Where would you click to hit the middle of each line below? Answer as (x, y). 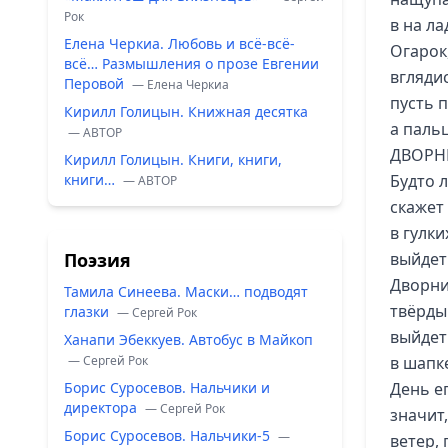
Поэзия (97, 260)
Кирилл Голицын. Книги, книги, (173, 159)
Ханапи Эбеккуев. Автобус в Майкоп (188, 339)
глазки (88, 311)
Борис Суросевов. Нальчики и (167, 387)
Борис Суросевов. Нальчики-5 (169, 435)
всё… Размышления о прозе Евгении (191, 63)
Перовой (96, 83)
